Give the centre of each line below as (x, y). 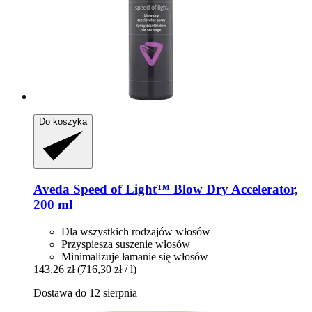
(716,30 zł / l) (107, 269)
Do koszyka (63, 122)
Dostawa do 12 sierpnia (85, 292)
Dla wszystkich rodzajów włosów (136, 231)
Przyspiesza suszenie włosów (126, 244)
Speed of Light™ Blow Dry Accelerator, (184, 189)
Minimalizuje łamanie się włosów (135, 256)
